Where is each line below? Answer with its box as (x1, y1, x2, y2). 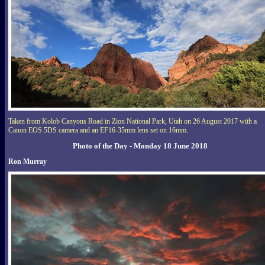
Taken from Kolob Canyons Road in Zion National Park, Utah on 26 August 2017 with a (8, 117, 257, 125)
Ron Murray (8, 157, 47, 166)
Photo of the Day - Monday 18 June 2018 (72, 141, 208, 150)
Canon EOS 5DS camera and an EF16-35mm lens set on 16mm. (8, 125, 188, 134)
